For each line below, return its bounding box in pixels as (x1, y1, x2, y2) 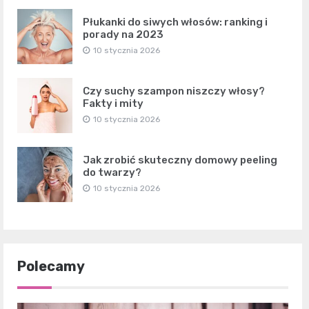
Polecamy (17, 257, 85, 275)
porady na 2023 (83, 28, 163, 41)
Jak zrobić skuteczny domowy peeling (83, 153, 277, 166)
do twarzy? (83, 166, 141, 179)
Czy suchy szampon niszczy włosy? (83, 84, 265, 97)
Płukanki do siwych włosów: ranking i (83, 15, 268, 28)
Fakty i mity (83, 97, 143, 110)
